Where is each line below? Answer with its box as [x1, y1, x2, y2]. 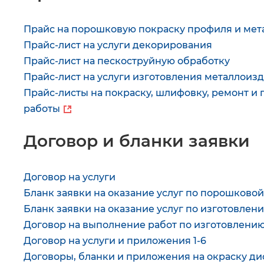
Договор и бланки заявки [24, 131, 250, 151]
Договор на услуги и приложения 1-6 [24, 235, 206, 247]
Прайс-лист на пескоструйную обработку [24, 55, 230, 67]
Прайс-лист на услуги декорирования [24, 39, 212, 51]
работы [24, 103, 60, 114]
